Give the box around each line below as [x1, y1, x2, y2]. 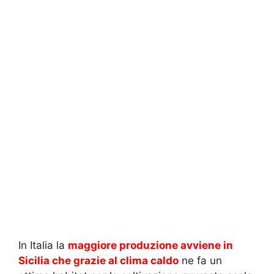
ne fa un [179, 254, 222, 267]
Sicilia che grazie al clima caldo [18, 254, 179, 267]
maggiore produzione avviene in [68, 239, 233, 252]
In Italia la [18, 239, 68, 252]
